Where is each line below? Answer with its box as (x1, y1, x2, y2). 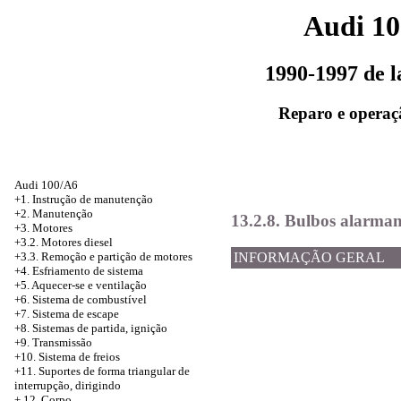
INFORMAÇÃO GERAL (234, 250, 385, 266)
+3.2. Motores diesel (14, 235, 113, 249)
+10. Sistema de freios (14, 350, 120, 363)
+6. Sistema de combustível (14, 293, 147, 306)
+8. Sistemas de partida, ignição (14, 321, 167, 335)
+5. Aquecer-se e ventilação (14, 278, 147, 292)
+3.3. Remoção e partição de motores (14, 250, 192, 263)
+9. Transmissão (14, 336, 92, 349)
